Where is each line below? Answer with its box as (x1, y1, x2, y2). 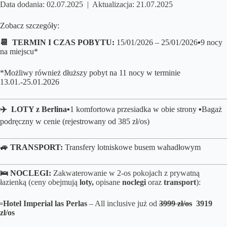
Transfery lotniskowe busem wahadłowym (65, 143, 201, 152)
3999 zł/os (159, 199, 192, 208)
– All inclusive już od (89, 199, 159, 208)
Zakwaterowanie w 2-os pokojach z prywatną (53, 169, 200, 178)
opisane (96, 178, 122, 187)
